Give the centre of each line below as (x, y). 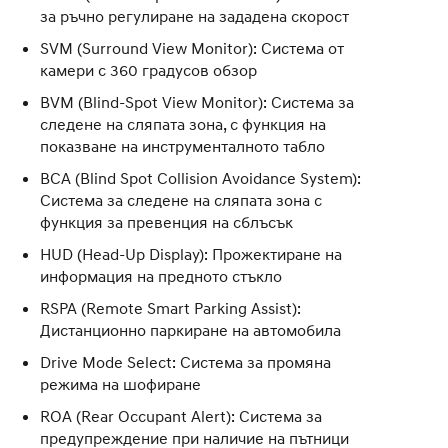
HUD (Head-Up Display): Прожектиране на (191, 253)
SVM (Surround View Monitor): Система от (192, 47)
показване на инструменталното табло (182, 145)
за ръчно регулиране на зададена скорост (194, 15)
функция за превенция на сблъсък (166, 221)
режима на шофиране (120, 383)
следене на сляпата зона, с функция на (183, 123)
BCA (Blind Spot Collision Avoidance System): (200, 177)
